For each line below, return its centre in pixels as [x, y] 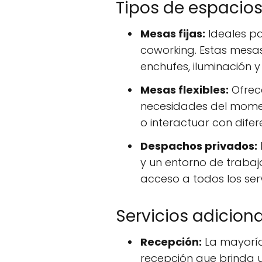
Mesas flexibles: [185, 89]
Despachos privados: [199, 146]
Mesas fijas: [173, 33]
